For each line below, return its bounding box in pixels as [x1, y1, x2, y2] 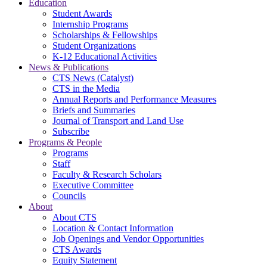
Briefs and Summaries [52, 105, 135, 116]
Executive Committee [52, 180, 133, 191]
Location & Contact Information [52, 223, 173, 234]
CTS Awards [52, 244, 101, 255]
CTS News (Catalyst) [52, 73, 133, 83]
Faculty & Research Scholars [52, 169, 162, 180]
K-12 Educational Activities [52, 51, 157, 62]
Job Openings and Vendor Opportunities [52, 234, 204, 244]
